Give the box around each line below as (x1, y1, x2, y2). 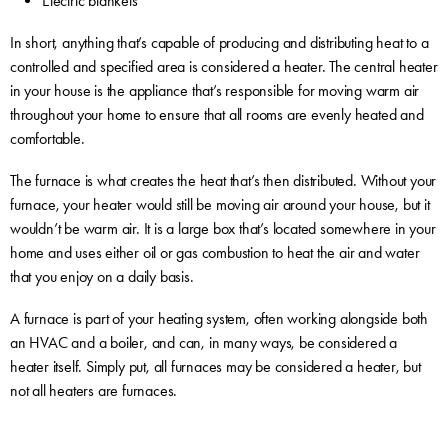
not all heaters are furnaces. (9, 380, 178, 400)
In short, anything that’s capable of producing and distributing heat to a (9, 32, 429, 52)
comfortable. (9, 128, 85, 148)
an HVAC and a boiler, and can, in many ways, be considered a (9, 332, 397, 352)
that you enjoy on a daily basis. (9, 266, 194, 286)
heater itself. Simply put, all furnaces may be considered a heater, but (9, 356, 421, 376)
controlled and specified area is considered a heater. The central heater (9, 56, 438, 76)
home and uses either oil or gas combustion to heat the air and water (9, 242, 420, 262)
